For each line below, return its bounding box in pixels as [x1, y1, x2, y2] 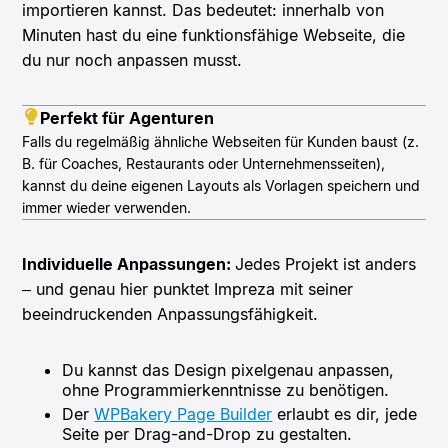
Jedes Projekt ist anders [235, 253, 417, 274]
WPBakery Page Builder [94, 403, 273, 424]
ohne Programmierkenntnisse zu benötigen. [62, 379, 390, 400]
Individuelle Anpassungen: [22, 253, 236, 274]
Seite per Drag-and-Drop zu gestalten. [62, 423, 353, 444]
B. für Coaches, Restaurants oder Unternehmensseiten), [22, 154, 386, 172]
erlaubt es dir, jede [272, 403, 418, 424]
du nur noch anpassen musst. [22, 49, 243, 70]
